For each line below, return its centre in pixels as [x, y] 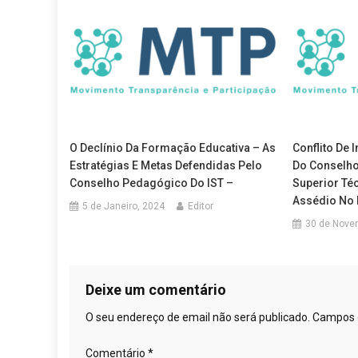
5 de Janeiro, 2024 [124, 206]
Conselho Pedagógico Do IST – [152, 183]
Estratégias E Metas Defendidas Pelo [166, 165]
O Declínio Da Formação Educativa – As [173, 147]
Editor [201, 206]
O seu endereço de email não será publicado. [198, 317]
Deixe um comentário [156, 289]
